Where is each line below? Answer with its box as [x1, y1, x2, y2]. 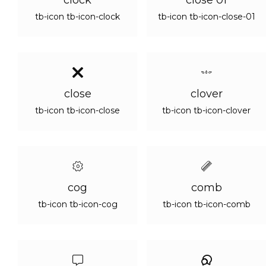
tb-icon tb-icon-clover [162, 105, 251, 116]
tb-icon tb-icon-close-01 [157, 11, 255, 22]
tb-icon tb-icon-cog [37, 199, 118, 210]
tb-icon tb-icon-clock [35, 11, 120, 22]
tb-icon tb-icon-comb [162, 199, 251, 210]
